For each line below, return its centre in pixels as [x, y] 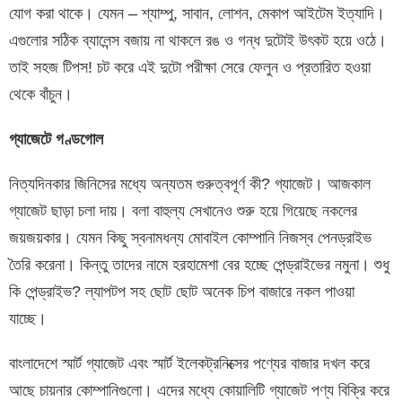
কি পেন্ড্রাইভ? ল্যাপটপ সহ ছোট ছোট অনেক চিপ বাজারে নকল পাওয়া [182, 291]
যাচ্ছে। [28, 318]
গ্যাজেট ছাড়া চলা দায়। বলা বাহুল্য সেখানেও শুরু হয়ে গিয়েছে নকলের [183, 210]
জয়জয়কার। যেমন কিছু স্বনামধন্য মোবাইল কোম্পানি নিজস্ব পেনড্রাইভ [190, 237]
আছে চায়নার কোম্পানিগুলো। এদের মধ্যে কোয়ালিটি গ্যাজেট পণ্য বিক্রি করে [199, 390]
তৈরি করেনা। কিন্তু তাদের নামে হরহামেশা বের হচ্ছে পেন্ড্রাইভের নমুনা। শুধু [199, 264]
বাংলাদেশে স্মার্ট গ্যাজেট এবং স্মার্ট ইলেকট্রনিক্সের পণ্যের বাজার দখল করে [189, 363]
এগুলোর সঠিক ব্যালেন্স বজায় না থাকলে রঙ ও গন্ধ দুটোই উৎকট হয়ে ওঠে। [198, 40]
